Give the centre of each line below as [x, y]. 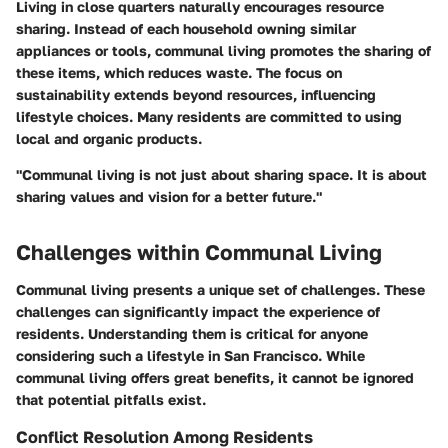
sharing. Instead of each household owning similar [186, 28]
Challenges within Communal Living [199, 251]
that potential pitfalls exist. [111, 399]
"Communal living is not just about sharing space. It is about [221, 174]
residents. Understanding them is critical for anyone [192, 333]
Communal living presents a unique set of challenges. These [220, 289]
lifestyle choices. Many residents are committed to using [209, 116]
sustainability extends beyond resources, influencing [196, 94]
